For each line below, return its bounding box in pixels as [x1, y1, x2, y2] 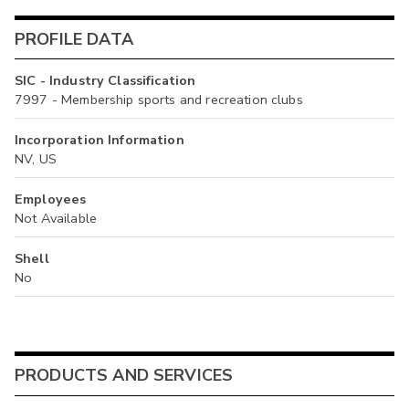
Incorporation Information [15, 131, 184, 150]
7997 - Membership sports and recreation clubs [15, 90, 303, 110]
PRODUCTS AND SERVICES [15, 363, 234, 386]
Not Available [15, 209, 97, 228]
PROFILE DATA [15, 27, 133, 50]
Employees [15, 190, 87, 209]
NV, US [15, 150, 57, 169]
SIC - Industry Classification [15, 71, 196, 90]
